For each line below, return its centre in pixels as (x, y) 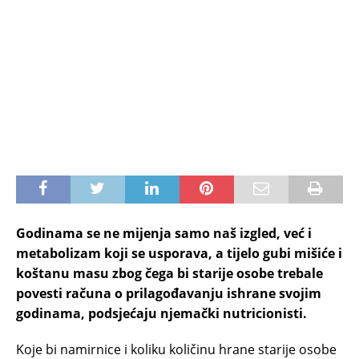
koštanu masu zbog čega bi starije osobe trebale (169, 273)
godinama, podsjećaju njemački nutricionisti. (161, 313)
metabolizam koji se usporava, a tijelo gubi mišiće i (179, 253)
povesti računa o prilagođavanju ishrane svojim (169, 293)
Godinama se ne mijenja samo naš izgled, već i (164, 233)
